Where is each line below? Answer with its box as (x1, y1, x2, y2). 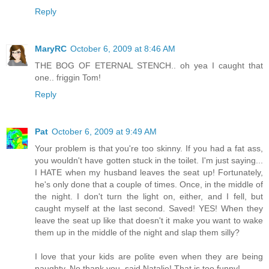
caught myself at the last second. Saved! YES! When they (35, 203, 263, 213)
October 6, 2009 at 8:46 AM (70, 43, 175, 53)
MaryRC (35, 43, 67, 53)
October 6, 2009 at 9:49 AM (52, 126, 157, 136)
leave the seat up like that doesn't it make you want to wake (35, 215, 263, 225)
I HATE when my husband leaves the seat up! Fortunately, (35, 167, 263, 177)
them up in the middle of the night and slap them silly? (35, 227, 240, 237)
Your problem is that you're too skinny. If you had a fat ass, (35, 143, 263, 153)
